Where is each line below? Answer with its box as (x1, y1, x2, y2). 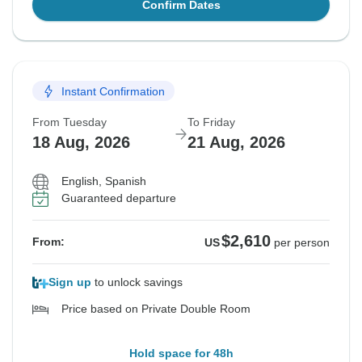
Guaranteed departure (61, 192, 176, 205)
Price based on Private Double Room (61, 302, 250, 316)
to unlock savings (91, 276, 183, 289)
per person (274, 236, 330, 250)
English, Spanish (61, 175, 146, 188)
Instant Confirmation (61, 84, 165, 98)
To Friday (187, 116, 235, 129)
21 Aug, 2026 (187, 133, 285, 152)
